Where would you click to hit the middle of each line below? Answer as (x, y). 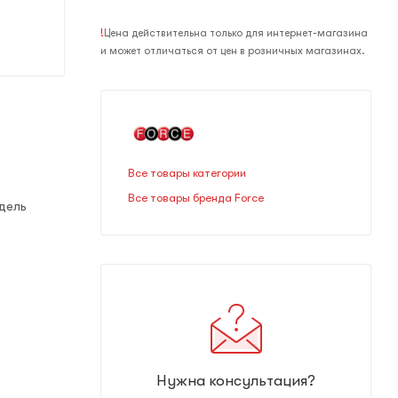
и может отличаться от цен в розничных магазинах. (233, 51)
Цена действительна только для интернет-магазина (236, 33)
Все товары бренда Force (196, 198)
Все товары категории (187, 173)
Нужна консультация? (236, 380)
